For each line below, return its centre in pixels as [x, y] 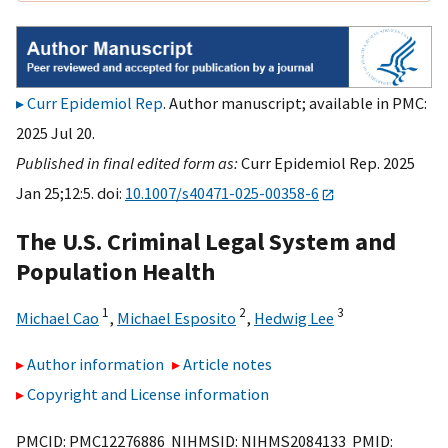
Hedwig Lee [294, 317]
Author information [95, 364]
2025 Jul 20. [55, 133]
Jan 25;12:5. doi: [70, 193]
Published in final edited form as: [128, 163]
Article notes [228, 364]
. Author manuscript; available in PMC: [295, 103]
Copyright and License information [148, 394]
